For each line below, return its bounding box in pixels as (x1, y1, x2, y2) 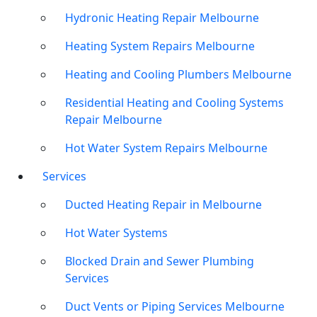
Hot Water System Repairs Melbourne (65, 140, 267, 156)
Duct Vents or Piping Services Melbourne (65, 299, 284, 315)
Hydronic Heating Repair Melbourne (65, 10, 259, 26)
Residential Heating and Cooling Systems (65, 95, 284, 111)
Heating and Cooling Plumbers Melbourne (65, 67, 292, 83)
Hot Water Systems (65, 225, 168, 241)
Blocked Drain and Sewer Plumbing (65, 253, 254, 270)
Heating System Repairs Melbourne (65, 38, 255, 54)
